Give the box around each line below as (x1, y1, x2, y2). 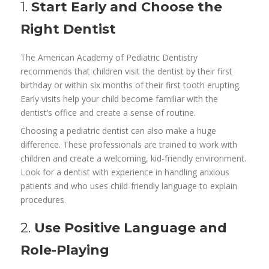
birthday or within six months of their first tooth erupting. (20, 79, 241, 91)
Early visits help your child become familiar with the (20, 93, 219, 105)
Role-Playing (20, 242, 110, 259)
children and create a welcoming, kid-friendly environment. (20, 153, 247, 165)
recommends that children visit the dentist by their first (20, 65, 233, 77)
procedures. (20, 194, 67, 206)
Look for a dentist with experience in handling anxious (20, 166, 230, 178)
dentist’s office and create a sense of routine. (20, 107, 196, 119)
